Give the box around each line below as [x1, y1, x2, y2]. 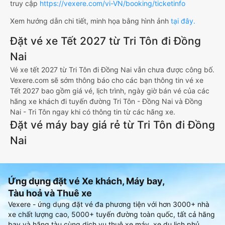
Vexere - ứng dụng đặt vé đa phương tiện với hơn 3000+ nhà [8, 200, 209, 209]
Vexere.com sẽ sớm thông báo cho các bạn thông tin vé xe [10, 76, 203, 85]
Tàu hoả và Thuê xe [8, 188, 92, 199]
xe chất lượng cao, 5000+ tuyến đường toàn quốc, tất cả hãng [8, 210, 215, 219]
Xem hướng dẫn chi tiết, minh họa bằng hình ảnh [10, 17, 171, 26]
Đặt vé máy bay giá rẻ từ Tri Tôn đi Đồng [10, 119, 215, 132]
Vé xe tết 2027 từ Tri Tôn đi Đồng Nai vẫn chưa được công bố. [10, 65, 214, 74]
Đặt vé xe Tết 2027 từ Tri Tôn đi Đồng [10, 35, 201, 48]
